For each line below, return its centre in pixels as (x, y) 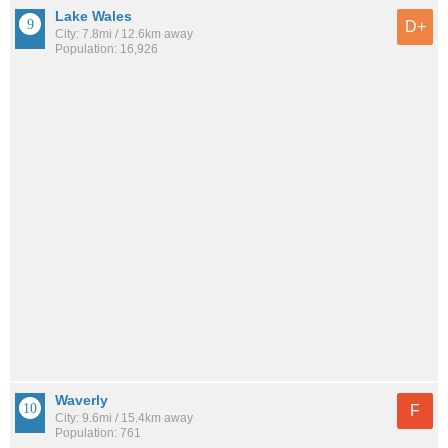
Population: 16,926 (106, 48)
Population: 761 (98, 432)
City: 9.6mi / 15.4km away (124, 417)
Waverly (81, 399)
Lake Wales (93, 15)
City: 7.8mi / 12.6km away (124, 33)
